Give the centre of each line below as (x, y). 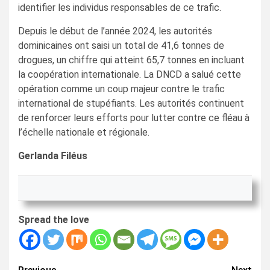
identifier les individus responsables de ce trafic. (120, 7)
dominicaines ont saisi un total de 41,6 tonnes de (121, 45)
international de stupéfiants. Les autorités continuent (131, 103)
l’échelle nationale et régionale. (84, 132)
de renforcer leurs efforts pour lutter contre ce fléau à (134, 118)
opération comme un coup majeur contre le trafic (121, 89)
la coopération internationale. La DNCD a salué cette (130, 74)
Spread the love (54, 219)
